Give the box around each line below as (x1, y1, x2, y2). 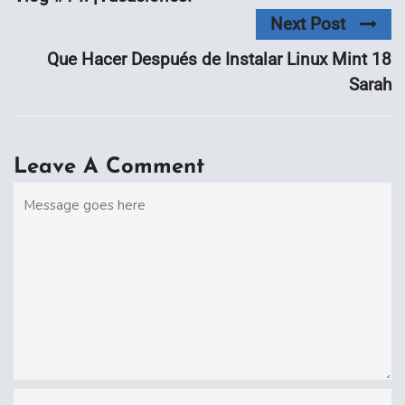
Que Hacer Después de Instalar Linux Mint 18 (47, 49, 391, 71)
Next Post (270, 14, 345, 35)
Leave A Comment (14, 156, 204, 179)
